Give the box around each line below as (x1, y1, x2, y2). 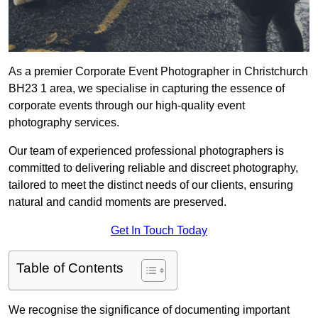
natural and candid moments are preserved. (9, 196, 226, 209)
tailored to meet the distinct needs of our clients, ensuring (9, 179, 293, 192)
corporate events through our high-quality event (9, 99, 245, 112)
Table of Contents (16, 261, 124, 276)
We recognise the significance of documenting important (9, 304, 290, 317)
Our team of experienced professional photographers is (9, 145, 284, 158)
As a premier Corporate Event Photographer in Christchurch (9, 65, 308, 78)
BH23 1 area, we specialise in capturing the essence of (9, 82, 285, 95)
